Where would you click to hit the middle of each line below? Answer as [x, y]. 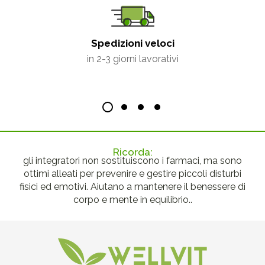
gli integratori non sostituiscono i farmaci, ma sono [132, 161]
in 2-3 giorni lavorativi [132, 59]
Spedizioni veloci [132, 43]
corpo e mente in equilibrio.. [132, 200]
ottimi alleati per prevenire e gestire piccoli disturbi [132, 174]
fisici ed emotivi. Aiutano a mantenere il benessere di [132, 187]
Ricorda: [132, 152]
